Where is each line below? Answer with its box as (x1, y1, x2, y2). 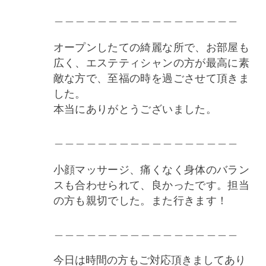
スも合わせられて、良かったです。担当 (53, 176, 250, 192)
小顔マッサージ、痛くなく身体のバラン (53, 160, 250, 176)
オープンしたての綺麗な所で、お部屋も (53, 38, 250, 54)
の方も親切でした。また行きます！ (53, 191, 228, 207)
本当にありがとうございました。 (53, 100, 217, 116)
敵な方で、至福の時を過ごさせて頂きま (53, 69, 250, 85)
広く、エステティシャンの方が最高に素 (53, 53, 250, 69)
